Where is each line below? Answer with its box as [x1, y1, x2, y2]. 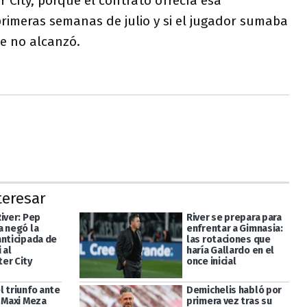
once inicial [186, 255, 236, 267]
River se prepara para [186, 211, 282, 223]
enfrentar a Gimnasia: [186, 222, 283, 234]
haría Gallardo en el [186, 244, 275, 256]
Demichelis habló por [186, 284, 282, 297]
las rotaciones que [186, 233, 271, 245]
